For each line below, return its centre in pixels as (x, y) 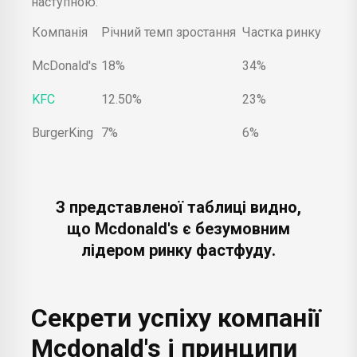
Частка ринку (282, 33)
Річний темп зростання (169, 33)
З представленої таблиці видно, (178, 208)
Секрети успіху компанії (176, 318)
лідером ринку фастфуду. (178, 251)
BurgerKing (63, 133)
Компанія (60, 33)
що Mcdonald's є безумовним (178, 229)
